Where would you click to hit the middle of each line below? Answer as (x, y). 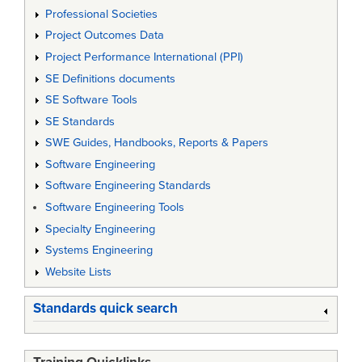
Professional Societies (101, 14)
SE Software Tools (91, 100)
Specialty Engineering (100, 229)
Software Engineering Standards (128, 186)
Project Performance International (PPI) (144, 57)
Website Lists (78, 271)
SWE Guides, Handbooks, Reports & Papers (156, 143)
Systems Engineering (99, 250)
